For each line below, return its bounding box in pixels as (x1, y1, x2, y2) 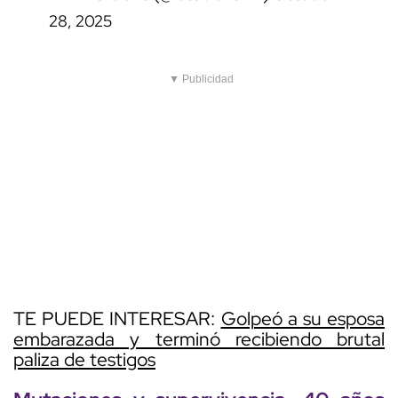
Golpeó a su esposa (220, 306, 385, 331)
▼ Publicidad (169, 73, 234, 86)
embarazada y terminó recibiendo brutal (13, 327, 385, 352)
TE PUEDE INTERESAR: (13, 306, 221, 331)
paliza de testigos (13, 347, 155, 372)
